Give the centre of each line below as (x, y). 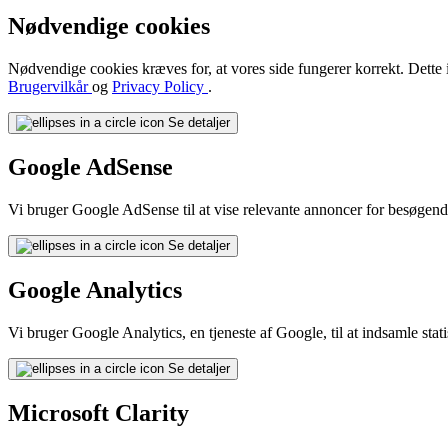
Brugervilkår (50, 87)
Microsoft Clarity (98, 412)
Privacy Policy (160, 87)
